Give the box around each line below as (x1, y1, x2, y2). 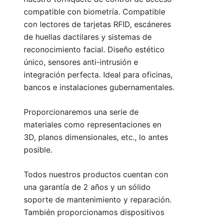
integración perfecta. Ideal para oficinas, (24, 70, 172, 80)
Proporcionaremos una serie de (24, 107, 139, 117)
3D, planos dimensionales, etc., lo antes (24, 132, 168, 142)
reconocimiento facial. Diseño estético (24, 45, 165, 55)
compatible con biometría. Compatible (24, 7, 165, 17)
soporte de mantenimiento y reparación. (24, 195, 171, 205)
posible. (24, 145, 52, 155)
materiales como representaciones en (24, 120, 161, 130)
